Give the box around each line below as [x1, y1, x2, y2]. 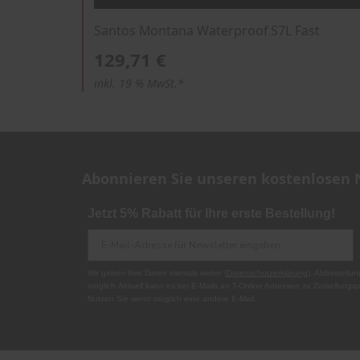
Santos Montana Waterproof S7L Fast [94, 21, 320, 39]
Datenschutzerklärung [226, 268, 308, 277]
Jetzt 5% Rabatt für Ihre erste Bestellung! [87, 207, 335, 220]
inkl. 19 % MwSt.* [94, 75, 184, 91]
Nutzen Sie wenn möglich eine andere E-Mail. [87, 294, 256, 303]
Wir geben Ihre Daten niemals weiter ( [87, 268, 227, 277]
